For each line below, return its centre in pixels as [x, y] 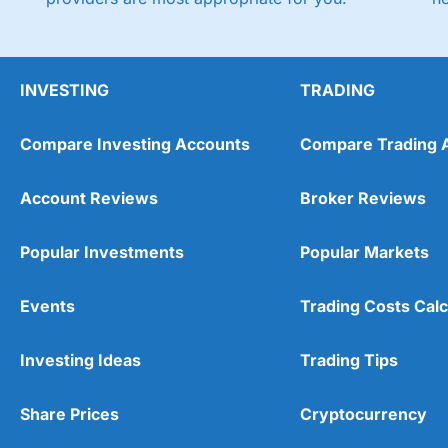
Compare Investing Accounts [135, 143]
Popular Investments [102, 251]
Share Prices [69, 413]
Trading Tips [349, 359]
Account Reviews [89, 197]
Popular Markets [364, 251]
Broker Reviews [363, 197]
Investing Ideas [80, 359]
